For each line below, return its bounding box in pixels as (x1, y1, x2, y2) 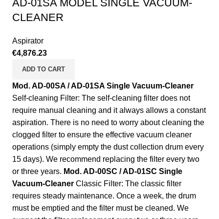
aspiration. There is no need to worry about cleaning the (12, 118, 204, 127)
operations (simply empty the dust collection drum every (12, 142, 204, 151)
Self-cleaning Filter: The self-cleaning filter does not (12, 93, 190, 102)
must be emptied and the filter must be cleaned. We (12, 203, 189, 212)
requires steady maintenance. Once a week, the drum (12, 191, 196, 200)
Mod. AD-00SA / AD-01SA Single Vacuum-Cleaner (12, 81, 194, 90)
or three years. (12, 167, 64, 175)
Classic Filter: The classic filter (74, 179, 181, 188)
